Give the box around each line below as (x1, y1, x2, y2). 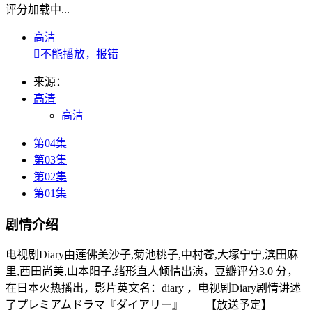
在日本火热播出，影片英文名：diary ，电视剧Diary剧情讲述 (6, 282, 301, 295)
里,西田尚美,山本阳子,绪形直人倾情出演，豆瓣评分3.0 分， (6, 265, 298, 278)
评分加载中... (6, 3, 70, 15)
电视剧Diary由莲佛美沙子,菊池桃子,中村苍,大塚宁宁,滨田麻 (6, 249, 298, 261)
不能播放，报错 (40, 47, 118, 60)
